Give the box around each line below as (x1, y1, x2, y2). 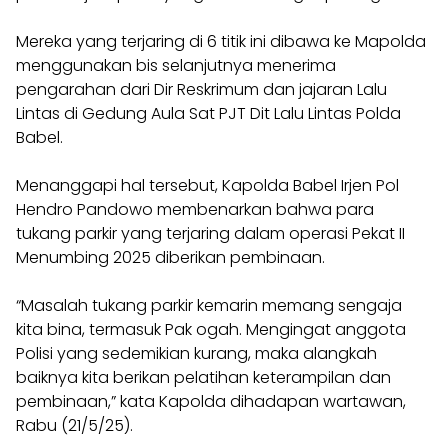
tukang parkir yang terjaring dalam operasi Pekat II (16, 222, 405, 245)
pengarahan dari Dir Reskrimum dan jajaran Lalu (16, 78, 387, 101)
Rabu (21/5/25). (16, 414, 133, 437)
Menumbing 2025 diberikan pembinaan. (16, 246, 325, 269)
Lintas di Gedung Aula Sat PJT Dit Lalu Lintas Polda (16, 102, 401, 125)
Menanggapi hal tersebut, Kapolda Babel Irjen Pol (16, 174, 399, 197)
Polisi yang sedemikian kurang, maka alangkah (16, 342, 377, 365)
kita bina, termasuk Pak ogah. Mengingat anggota (16, 318, 406, 341)
